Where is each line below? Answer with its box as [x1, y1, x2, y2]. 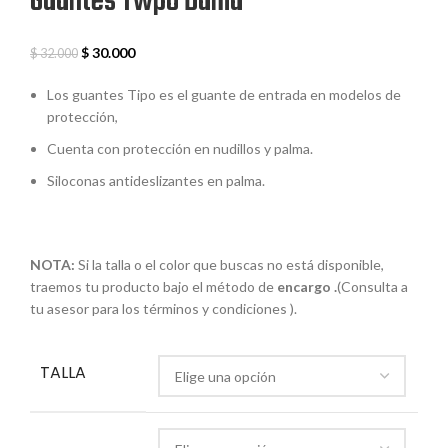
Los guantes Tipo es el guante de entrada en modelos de [47, 86, 401, 104]
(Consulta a [337, 278, 408, 296]
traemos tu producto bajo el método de [30, 278, 277, 296]
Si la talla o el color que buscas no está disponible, [75, 256, 384, 274]
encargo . [277, 278, 337, 296]
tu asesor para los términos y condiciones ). [30, 300, 297, 318]
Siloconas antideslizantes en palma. [47, 172, 265, 190]
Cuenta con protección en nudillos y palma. [47, 140, 313, 158]
